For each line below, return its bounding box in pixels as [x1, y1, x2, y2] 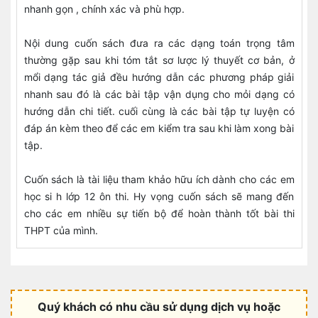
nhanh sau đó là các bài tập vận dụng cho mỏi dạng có [23, 88, 295, 100]
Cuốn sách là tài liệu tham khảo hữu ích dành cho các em [23, 173, 295, 185]
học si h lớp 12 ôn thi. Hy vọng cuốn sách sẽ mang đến [23, 190, 295, 202]
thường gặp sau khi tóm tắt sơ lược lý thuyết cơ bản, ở [23, 54, 295, 66]
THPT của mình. [23, 224, 101, 236]
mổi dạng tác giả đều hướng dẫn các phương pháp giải [23, 71, 295, 83]
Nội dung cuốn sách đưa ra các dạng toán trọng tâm [23, 37, 295, 49]
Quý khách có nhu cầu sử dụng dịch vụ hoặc [38, 300, 280, 314]
